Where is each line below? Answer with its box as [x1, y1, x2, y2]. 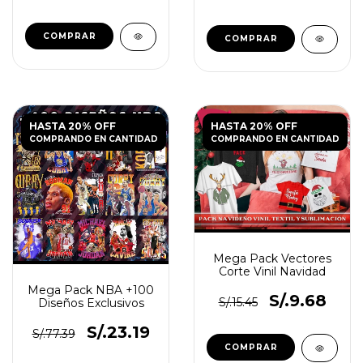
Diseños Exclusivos [37, 295, 144, 310]
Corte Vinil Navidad [219, 264, 326, 280]
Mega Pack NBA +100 [28, 282, 154, 297]
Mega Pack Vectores [213, 251, 331, 267]
